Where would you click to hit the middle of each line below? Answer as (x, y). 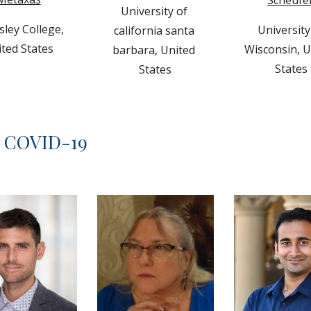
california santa (154, 31)
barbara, (137, 50)
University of (154, 11)
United (178, 50)
